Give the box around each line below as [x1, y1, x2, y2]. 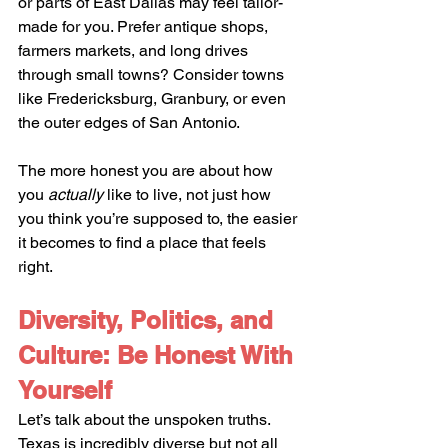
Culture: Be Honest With [18, 340, 300, 369]
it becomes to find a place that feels [18, 232, 270, 252]
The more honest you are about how [18, 160, 277, 180]
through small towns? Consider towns [18, 64, 288, 84]
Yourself [18, 375, 112, 404]
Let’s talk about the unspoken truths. [18, 409, 274, 429]
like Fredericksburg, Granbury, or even [18, 88, 290, 108]
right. [18, 256, 53, 276]
